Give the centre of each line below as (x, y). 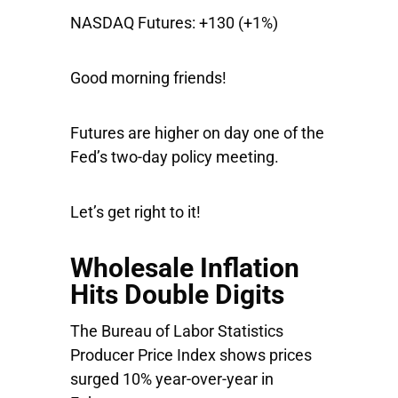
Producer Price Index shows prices (191, 355)
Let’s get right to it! (135, 212)
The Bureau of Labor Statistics (177, 331)
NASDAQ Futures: (135, 23)
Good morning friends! (148, 78)
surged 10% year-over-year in (172, 379)
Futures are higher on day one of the (197, 133)
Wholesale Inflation (185, 268)
